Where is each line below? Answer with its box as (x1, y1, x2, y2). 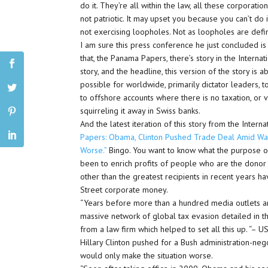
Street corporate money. (80, 184, 169, 195)
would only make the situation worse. (80, 250, 214, 261)
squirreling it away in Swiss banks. (80, 105, 201, 116)
